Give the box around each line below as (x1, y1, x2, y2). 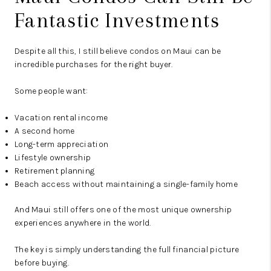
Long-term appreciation (15, 139, 109, 150)
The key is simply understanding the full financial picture (15, 244, 240, 255)
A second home (15, 126, 75, 137)
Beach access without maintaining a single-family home (15, 179, 238, 190)
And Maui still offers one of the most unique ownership (15, 204, 232, 215)
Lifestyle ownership (15, 152, 91, 163)
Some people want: (15, 86, 88, 97)
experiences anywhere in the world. (15, 218, 151, 229)
